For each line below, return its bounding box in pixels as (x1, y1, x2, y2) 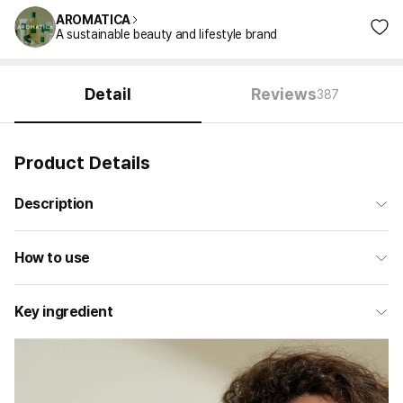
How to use (14, 249, 90, 266)
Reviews (251, 85, 318, 103)
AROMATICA (56, 13, 130, 27)
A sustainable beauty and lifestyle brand (56, 27, 277, 41)
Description (14, 195, 94, 212)
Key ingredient (14, 303, 113, 320)
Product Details (14, 152, 150, 174)
